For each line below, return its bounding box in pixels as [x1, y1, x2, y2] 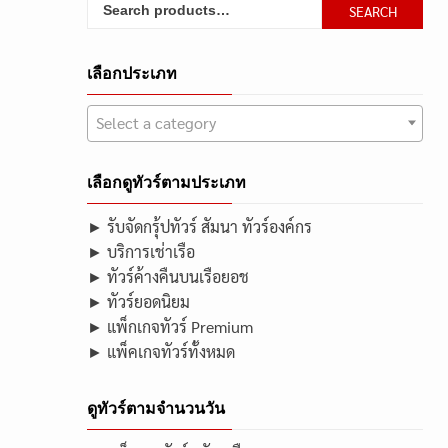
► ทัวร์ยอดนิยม [87, 291, 190, 312]
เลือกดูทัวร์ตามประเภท [87, 173, 246, 192]
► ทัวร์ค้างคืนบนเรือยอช [87, 266, 249, 287]
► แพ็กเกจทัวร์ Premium [87, 316, 253, 337]
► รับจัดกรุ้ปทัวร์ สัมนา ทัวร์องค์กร [87, 216, 312, 237]
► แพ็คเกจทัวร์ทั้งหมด [87, 341, 235, 362]
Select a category [96, 112, 216, 133]
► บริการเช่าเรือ [87, 241, 195, 262]
